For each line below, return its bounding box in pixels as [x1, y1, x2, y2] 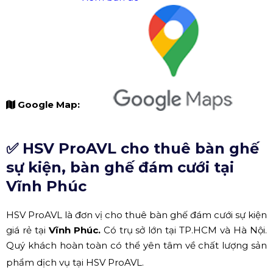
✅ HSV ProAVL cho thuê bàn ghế [6, 139, 259, 157]
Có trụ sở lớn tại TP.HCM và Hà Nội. [100, 224, 268, 236]
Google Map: [18, 98, 82, 110]
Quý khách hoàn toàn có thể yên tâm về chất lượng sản [6, 239, 267, 251]
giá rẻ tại [6, 224, 46, 236]
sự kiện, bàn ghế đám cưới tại [6, 158, 234, 176]
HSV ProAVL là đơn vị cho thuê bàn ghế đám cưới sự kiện [6, 208, 267, 221]
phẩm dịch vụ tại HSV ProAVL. [6, 256, 144, 268]
